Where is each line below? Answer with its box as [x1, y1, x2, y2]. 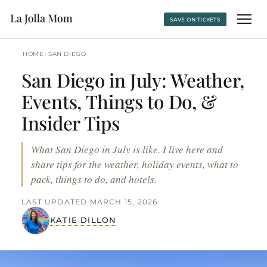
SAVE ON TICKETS [169, 15, 221, 23]
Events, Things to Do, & [21, 89, 218, 114]
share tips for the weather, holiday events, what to [31, 157, 238, 171]
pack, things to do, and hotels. [31, 172, 157, 186]
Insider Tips [21, 110, 120, 135]
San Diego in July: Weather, [21, 67, 244, 92]
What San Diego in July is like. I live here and [31, 142, 223, 156]
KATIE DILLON [50, 215, 117, 225]
